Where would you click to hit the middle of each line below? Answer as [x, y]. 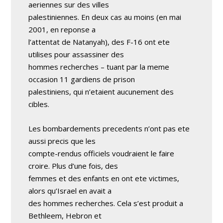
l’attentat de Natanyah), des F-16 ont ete [99, 42]
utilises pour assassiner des [76, 54]
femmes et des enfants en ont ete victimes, [104, 178]
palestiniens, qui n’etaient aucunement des [101, 91]
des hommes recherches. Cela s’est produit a [106, 203]
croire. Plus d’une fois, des [73, 166]
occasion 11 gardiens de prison [82, 79]
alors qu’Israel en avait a [70, 190]
